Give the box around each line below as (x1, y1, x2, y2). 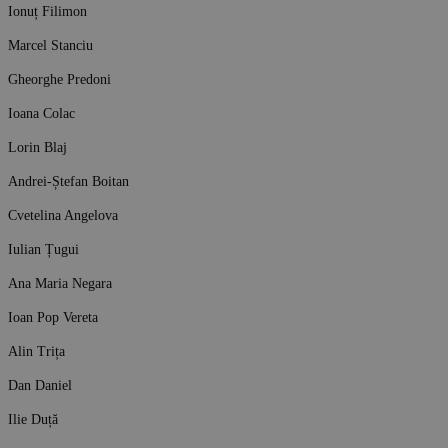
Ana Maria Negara (8, 274, 112, 291)
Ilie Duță (8, 410, 58, 427)
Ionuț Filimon (8, 2, 87, 19)
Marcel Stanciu (8, 36, 93, 53)
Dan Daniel (8, 376, 72, 393)
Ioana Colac (8, 104, 75, 121)
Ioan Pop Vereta (8, 308, 98, 325)
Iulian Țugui (8, 240, 79, 257)
